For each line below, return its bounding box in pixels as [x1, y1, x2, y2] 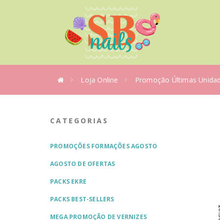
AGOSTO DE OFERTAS [50, 160, 115, 168]
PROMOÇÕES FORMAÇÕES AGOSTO [50, 142, 158, 150]
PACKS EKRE [50, 177, 86, 186]
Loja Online [81, 75, 118, 84]
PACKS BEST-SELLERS [50, 195, 114, 203]
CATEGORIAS [50, 116, 109, 125]
